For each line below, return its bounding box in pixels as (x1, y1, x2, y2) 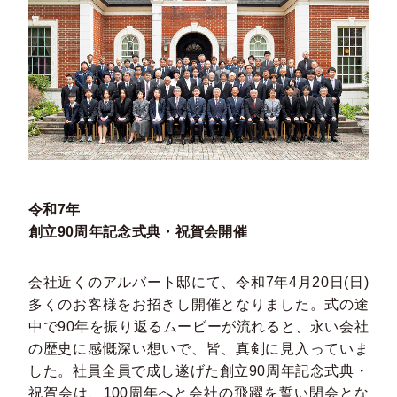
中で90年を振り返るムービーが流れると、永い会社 (28, 319, 369, 335)
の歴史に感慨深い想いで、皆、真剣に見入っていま (28, 341, 369, 357)
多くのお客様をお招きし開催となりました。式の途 (28, 297, 369, 313)
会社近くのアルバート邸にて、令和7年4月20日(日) (28, 275, 369, 291)
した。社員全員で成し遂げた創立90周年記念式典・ (28, 363, 369, 379)
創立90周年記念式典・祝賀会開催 (28, 224, 248, 240)
